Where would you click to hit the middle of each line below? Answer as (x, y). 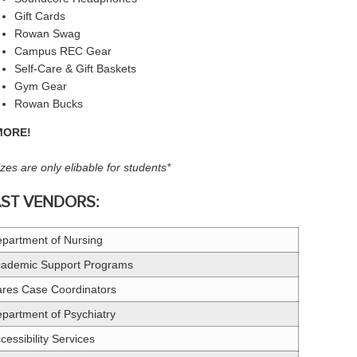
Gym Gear (40, 86)
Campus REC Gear (63, 51)
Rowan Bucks (48, 103)
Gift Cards (39, 16)
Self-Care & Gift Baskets (75, 68)
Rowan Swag (47, 33)
